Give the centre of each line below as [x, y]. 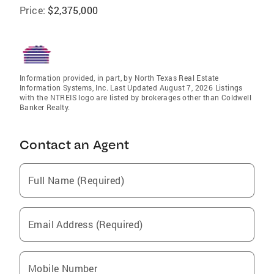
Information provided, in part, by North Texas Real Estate [119, 78]
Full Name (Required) [76, 180]
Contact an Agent [74, 145]
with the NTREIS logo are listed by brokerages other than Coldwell [135, 97]
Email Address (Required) [86, 224]
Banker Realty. [45, 107]
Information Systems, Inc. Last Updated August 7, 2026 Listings [131, 87]
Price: [33, 10]
